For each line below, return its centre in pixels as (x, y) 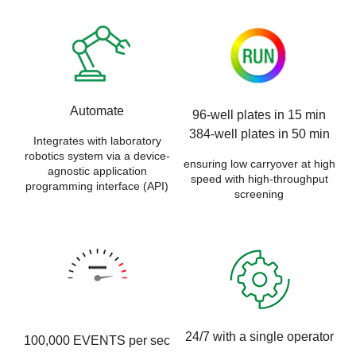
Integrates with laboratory (97, 140)
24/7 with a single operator (259, 337)
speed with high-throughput (259, 178)
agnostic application (97, 170)
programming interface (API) (97, 186)
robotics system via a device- (97, 155)
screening (259, 193)
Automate (97, 110)
